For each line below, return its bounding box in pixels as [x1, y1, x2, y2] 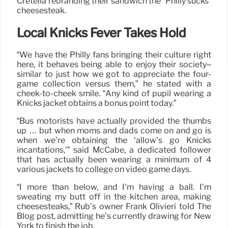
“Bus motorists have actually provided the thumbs [17, 116, 211, 126]
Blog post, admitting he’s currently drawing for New [17, 211, 211, 221]
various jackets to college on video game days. [17, 164, 191, 175]
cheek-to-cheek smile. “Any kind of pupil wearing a [17, 89, 211, 99]
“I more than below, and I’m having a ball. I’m [17, 182, 211, 192]
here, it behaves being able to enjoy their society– [17, 60, 211, 70]
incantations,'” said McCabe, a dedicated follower [17, 145, 211, 155]
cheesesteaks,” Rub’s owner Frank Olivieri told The [17, 202, 211, 212]
